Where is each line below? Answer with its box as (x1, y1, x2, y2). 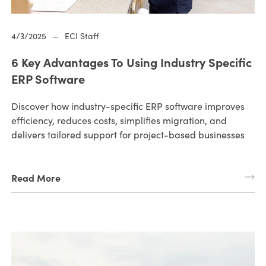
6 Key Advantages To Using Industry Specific (11, 54, 252, 71)
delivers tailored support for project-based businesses (11, 128, 245, 141)
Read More (11, 171, 61, 185)
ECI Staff (64, 30, 99, 42)
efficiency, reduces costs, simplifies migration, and (11, 114, 227, 127)
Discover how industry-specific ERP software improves (11, 100, 245, 113)
